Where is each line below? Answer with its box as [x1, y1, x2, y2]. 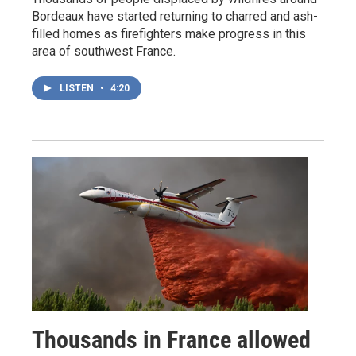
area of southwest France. [32, 44, 176, 59]
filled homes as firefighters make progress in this [32, 26, 306, 41]
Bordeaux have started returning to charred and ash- [32, 9, 318, 24]
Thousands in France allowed [32, 325, 311, 354]
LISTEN [60, 83, 96, 94]
